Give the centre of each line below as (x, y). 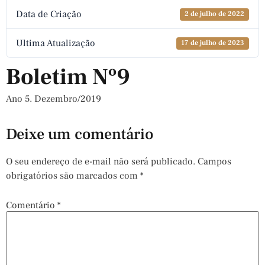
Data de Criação (49, 14)
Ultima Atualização (56, 43)
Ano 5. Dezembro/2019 (54, 99)
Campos (214, 162)
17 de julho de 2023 (213, 43)
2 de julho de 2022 (215, 14)
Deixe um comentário (80, 135)
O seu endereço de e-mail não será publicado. (101, 162)
